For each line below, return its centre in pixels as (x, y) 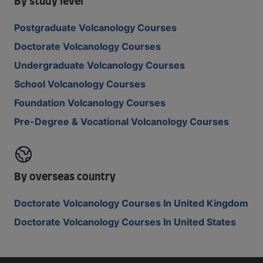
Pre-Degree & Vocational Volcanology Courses (122, 122)
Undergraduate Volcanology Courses (100, 65)
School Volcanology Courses (80, 84)
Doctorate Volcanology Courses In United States (125, 222)
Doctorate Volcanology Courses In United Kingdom (131, 203)
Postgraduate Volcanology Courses (95, 28)
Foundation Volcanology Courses (90, 103)
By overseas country (65, 177)
